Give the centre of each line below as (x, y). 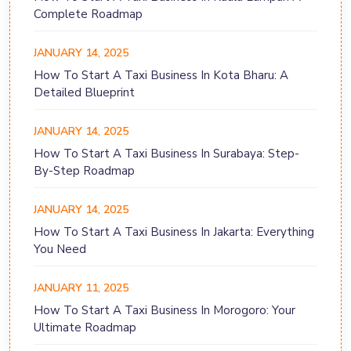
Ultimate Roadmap (85, 328)
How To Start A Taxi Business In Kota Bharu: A (161, 76)
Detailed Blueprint (84, 93)
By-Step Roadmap (84, 171)
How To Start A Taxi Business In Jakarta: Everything (174, 232)
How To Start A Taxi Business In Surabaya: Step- (166, 154)
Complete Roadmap (88, 14)
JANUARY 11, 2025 (81, 288)
